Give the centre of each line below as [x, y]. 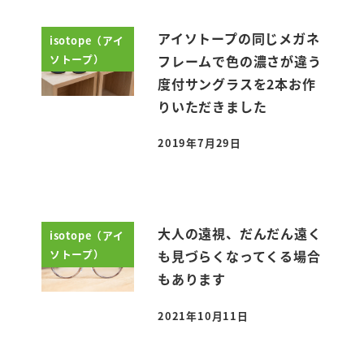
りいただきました [212, 106]
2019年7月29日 [200, 142]
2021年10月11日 [203, 315]
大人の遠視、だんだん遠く [240, 234]
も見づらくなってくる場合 [239, 256]
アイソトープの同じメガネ [239, 38]
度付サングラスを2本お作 [237, 83]
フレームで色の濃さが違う [240, 61]
